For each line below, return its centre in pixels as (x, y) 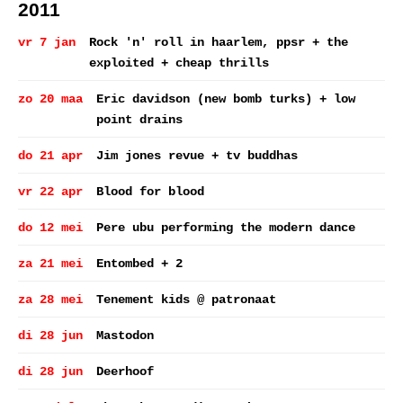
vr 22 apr (50, 192)
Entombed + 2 (139, 264)
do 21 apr (50, 156)
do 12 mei (50, 228)
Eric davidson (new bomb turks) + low (226, 99)
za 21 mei (50, 264)
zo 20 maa (50, 99)
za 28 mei (50, 300)
